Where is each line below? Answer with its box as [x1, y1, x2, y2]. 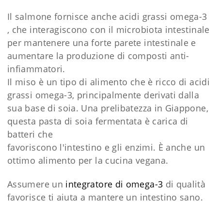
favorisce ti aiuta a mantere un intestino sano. [7, 191, 203, 203]
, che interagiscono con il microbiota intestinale [7, 24, 210, 36]
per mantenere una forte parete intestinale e [7, 37, 196, 49]
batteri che [7, 128, 53, 140]
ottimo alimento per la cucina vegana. [7, 155, 169, 167]
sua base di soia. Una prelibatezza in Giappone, [7, 102, 208, 114]
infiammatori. [7, 63, 65, 75]
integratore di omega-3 [62, 178, 163, 190]
